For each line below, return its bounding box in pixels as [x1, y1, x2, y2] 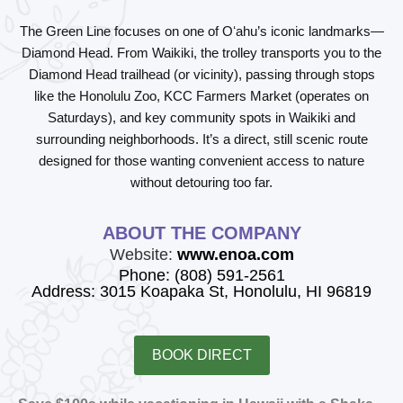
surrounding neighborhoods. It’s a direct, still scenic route [35, 130, 368, 147]
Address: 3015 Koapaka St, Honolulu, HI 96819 [31, 282, 372, 301]
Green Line [45, 22, 111, 39]
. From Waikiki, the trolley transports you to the [110, 44, 381, 60]
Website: [109, 246, 177, 264]
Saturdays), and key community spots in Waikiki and [48, 109, 355, 125]
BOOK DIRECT [151, 347, 252, 363]
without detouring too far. [130, 174, 273, 190]
